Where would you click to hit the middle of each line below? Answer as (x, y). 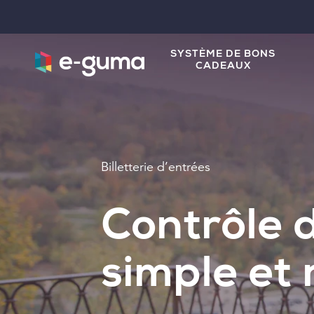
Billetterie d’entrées (156, 166)
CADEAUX (223, 67)
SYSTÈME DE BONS (223, 55)
